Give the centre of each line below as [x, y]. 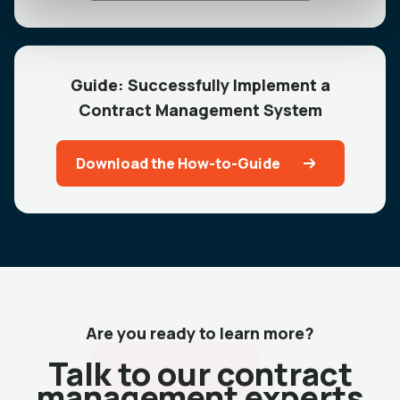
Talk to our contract [200, 374]
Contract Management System [200, 110]
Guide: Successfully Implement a [200, 85]
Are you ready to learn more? [200, 333]
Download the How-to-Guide [178, 164]
